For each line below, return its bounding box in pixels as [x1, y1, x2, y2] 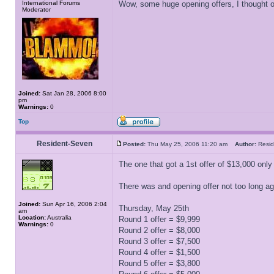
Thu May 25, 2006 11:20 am [146, 141, 235, 147]
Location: [18, 214, 46, 221]
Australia [46, 214, 72, 221]
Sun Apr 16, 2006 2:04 [40, 201, 107, 207]
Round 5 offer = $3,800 [119, 259, 200, 268]
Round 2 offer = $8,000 [119, 226, 200, 235]
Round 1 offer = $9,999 [119, 215, 200, 224]
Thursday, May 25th [119, 204, 189, 213]
